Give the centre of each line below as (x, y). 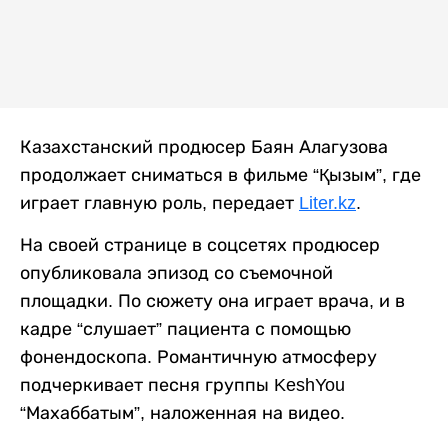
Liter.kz (327, 202)
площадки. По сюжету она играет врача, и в (212, 300)
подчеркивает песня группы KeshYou (182, 384)
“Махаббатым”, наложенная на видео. (182, 412)
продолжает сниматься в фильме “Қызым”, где (220, 174)
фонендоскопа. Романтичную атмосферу (198, 356)
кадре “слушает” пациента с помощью (185, 328)
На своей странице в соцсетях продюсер (200, 244)
